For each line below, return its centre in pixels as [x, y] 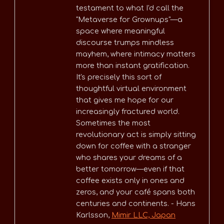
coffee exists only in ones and [130, 181]
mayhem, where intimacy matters [136, 54]
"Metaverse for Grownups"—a [129, 20]
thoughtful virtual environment [131, 89]
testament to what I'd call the [130, 8]
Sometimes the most [113, 123]
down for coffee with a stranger [133, 146]
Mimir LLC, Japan [143, 215]
